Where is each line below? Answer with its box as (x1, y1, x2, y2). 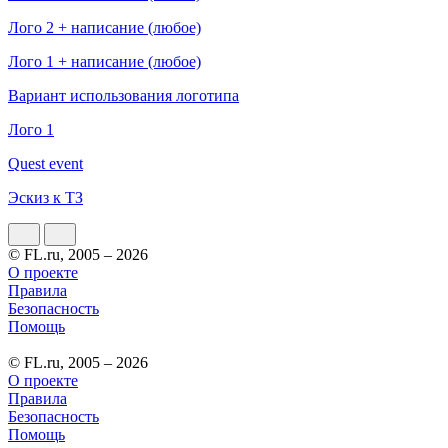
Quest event (8, 154, 83, 172)
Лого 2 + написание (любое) (8, 18, 201, 36)
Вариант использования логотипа (8, 86, 239, 104)
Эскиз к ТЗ (8, 188, 83, 206)
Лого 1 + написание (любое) (8, 52, 201, 70)
